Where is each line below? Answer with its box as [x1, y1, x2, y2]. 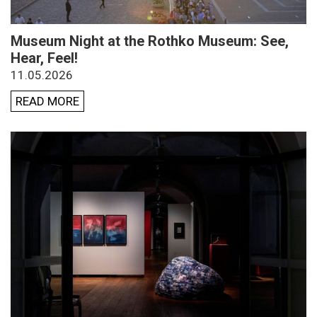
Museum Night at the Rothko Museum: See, [11, 33, 289, 50]
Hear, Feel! [11, 50, 78, 67]
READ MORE [16, 94, 79, 109]
